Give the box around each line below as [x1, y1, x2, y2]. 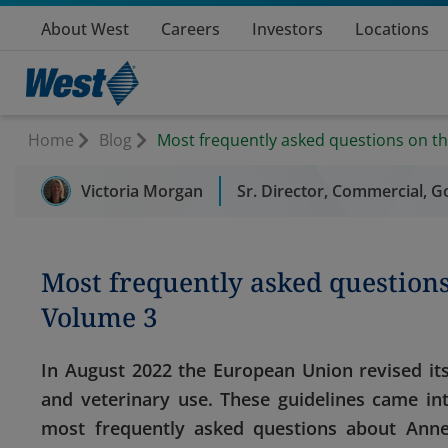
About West [41, 18, 129, 40]
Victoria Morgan [81, 179, 204, 202]
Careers [161, 18, 220, 40]
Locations [355, 18, 429, 40]
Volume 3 [41, 299, 159, 336]
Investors [252, 18, 323, 40]
